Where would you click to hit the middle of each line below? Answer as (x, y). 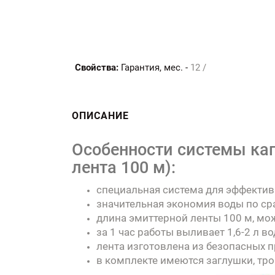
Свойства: (97, 67)
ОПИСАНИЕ (100, 115)
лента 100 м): (124, 167)
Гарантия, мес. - (154, 67)
